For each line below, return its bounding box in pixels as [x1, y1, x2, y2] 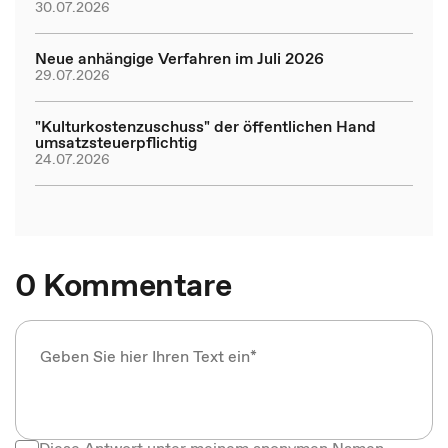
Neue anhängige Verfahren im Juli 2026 [35, 47, 324, 69]
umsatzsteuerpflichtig [35, 131, 197, 153]
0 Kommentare [15, 263, 232, 307]
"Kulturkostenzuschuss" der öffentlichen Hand [35, 115, 376, 137]
